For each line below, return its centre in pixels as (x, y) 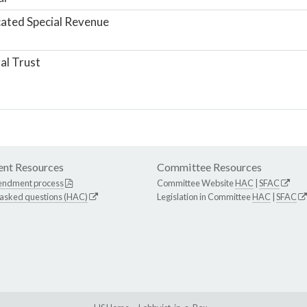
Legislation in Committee (205, 196)
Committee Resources (209, 167)
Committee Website (196, 183)
